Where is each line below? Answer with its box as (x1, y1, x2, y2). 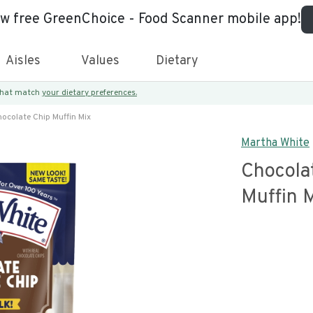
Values (80, 53, 119, 69)
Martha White (241, 136, 310, 150)
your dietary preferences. (42, 87, 137, 99)
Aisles (6, 53, 41, 69)
